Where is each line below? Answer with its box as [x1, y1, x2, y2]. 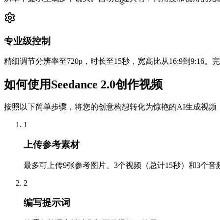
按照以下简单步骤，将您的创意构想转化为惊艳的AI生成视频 [4, 103, 217, 111]
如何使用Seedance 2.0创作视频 [4, 78, 163, 91]
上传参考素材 [24, 139, 80, 150]
